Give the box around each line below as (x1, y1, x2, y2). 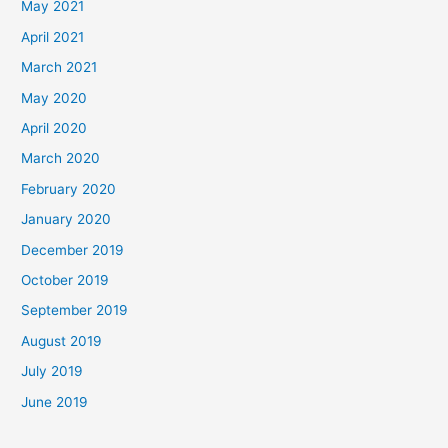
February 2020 (21, 180, 117, 197)
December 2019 (21, 241, 125, 258)
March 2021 (21, 59, 98, 76)
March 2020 (21, 150, 101, 167)
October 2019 (21, 271, 110, 288)
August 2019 (21, 332, 103, 349)
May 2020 (21, 89, 88, 106)
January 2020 (21, 211, 112, 228)
